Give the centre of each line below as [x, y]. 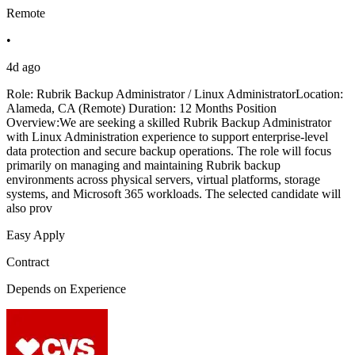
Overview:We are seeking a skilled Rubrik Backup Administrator [169, 123]
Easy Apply [36, 235]
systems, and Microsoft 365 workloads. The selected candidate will [174, 194]
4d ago [23, 67]
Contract [28, 262]
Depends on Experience [66, 289]
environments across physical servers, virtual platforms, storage [163, 180]
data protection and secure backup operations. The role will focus [169, 151]
